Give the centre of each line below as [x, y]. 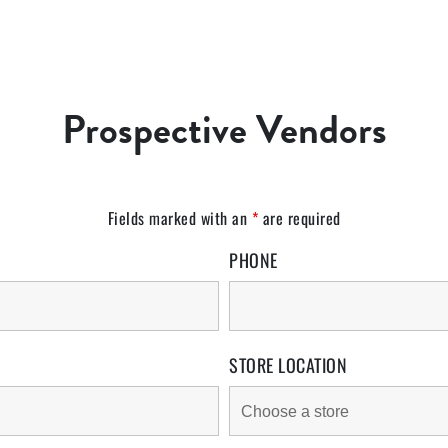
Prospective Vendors [224, 129]
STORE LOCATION [288, 365]
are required [299, 218]
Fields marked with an [179, 218]
